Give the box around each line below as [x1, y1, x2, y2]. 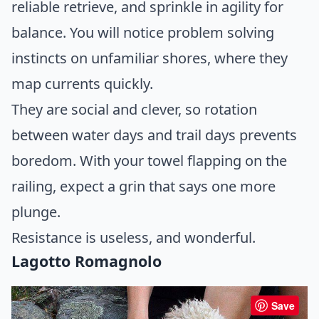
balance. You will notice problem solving [11, 22, 274, 42]
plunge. [11, 202, 61, 221]
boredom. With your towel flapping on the [11, 150, 287, 170]
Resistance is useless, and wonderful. [11, 227, 256, 247]
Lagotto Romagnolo [11, 250, 162, 271]
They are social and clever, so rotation [11, 99, 257, 119]
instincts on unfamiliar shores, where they [11, 48, 288, 68]
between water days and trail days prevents [11, 125, 297, 145]
